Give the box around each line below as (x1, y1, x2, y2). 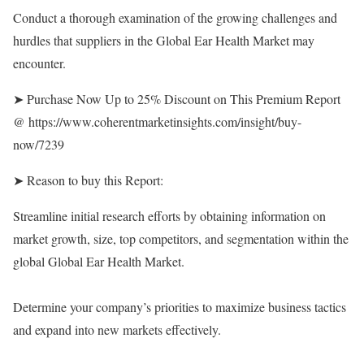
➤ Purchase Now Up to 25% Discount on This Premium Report (13, 90, 340, 107)
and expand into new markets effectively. (13, 321, 221, 338)
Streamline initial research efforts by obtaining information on (13, 207, 326, 224)
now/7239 (13, 136, 64, 153)
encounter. (13, 54, 66, 71)
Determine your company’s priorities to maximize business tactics (13, 298, 346, 315)
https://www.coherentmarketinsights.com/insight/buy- (28, 113, 301, 130)
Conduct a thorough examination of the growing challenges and (13, 9, 337, 26)
